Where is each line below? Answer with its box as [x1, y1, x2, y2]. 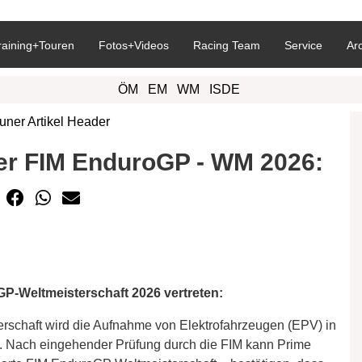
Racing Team [193, 39, 260, 52]
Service [284, 39, 322, 52]
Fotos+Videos [99, 39, 169, 52]
